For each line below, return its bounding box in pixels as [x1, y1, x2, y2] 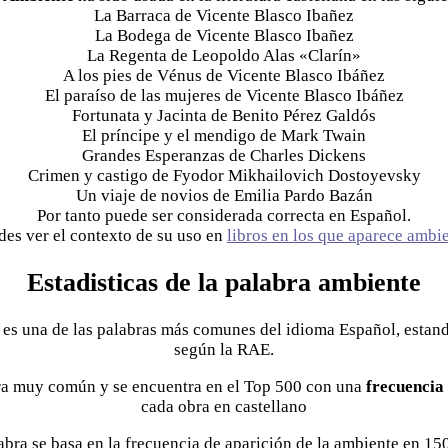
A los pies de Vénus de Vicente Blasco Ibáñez [63, 66, 385, 86]
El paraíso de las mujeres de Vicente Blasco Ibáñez [44, 86, 404, 106]
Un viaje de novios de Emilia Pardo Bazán [75, 186, 373, 206]
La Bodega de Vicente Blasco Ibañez [94, 26, 354, 46]
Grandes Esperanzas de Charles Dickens [82, 146, 366, 166]
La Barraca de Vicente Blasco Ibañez [94, 6, 354, 26]
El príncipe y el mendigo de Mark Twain [82, 126, 366, 146]
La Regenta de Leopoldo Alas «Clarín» [87, 46, 361, 66]
